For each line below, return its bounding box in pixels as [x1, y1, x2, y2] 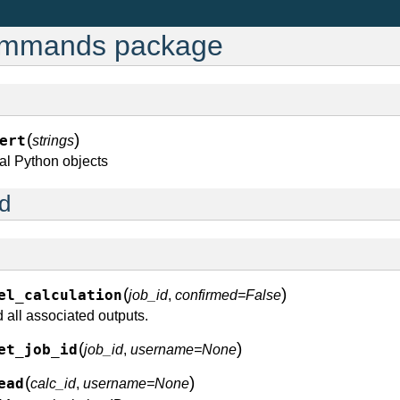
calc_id [30, 376, 76, 391]
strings [32, 133, 74, 148]
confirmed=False [175, 287, 281, 303]
